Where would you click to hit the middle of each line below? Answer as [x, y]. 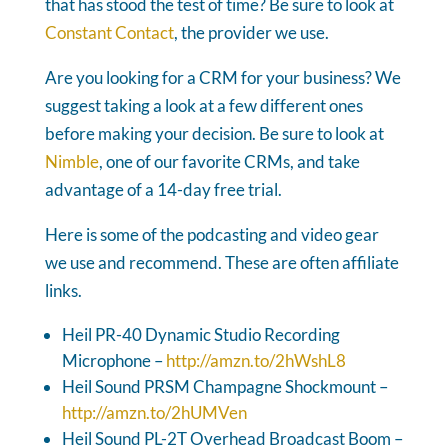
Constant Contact [109, 32]
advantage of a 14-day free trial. [163, 189]
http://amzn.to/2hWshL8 [255, 360]
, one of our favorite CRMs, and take [229, 161]
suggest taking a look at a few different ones [203, 105]
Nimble [71, 161]
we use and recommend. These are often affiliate [221, 262]
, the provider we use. [251, 32]
